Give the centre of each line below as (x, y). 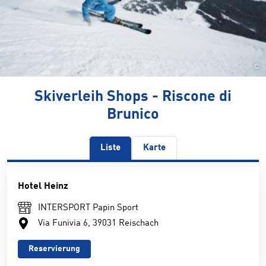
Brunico (133, 115)
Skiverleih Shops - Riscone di (133, 97)
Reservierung (54, 249)
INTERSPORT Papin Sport (88, 208)
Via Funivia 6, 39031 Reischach (98, 224)
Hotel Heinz (43, 186)
